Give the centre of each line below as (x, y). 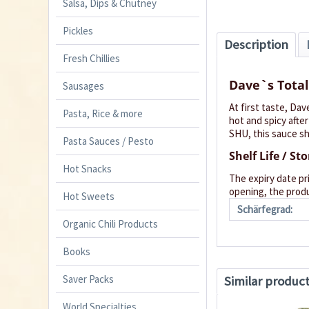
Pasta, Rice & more (103, 113)
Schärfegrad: (265, 210)
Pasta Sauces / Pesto (108, 141)
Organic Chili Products (110, 223)
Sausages (83, 86)
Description (257, 44)
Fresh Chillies (91, 58)
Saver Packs (88, 279)
